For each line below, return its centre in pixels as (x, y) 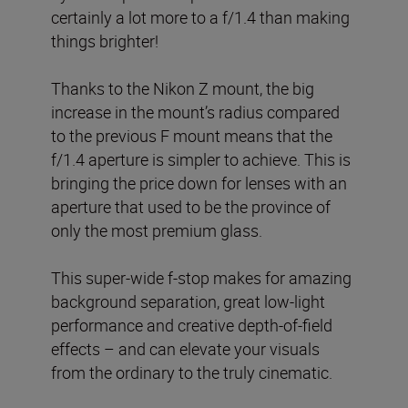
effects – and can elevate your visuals (185, 348)
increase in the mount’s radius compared (195, 112)
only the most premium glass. (157, 230)
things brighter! (105, 41)
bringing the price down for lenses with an (199, 183)
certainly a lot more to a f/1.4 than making (200, 17)
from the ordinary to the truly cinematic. (192, 372)
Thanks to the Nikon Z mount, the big (183, 88)
